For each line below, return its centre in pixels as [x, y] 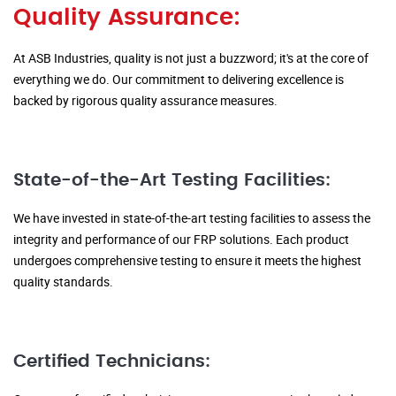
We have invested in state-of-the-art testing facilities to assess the [192, 218]
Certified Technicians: [112, 362]
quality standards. [63, 282]
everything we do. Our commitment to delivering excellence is [179, 80]
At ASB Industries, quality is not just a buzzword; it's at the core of [191, 58]
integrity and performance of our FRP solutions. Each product [181, 240]
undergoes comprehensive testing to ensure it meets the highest [187, 261]
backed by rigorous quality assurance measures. [145, 101]
